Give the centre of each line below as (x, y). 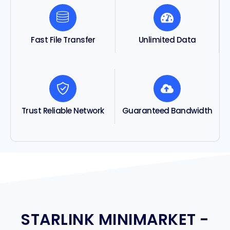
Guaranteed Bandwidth (167, 110)
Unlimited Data (167, 40)
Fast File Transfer (63, 40)
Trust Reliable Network (63, 110)
